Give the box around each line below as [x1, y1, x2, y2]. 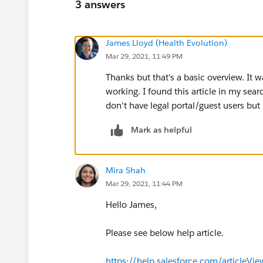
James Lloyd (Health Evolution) [106, 37, 227, 48]
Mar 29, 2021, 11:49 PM [106, 50, 183, 61]
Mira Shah [106, 164, 146, 176]
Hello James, [106, 198, 157, 210]
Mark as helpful [131, 124, 192, 135]
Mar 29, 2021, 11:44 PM [106, 178, 183, 188]
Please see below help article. [106, 227, 226, 238]
